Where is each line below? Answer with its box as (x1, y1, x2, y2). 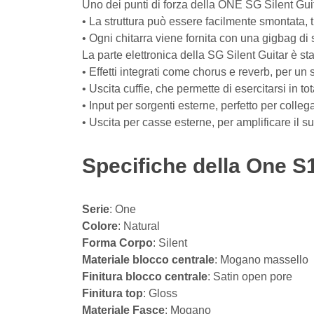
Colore (82, 220, 118, 232)
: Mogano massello (214, 254, 308, 266)
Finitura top (82, 287, 143, 299)
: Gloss (143, 287, 177, 299)
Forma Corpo (82, 237, 153, 249)
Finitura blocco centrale (82, 271, 207, 282)
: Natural (118, 220, 160, 232)
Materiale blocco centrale (82, 254, 214, 266)
